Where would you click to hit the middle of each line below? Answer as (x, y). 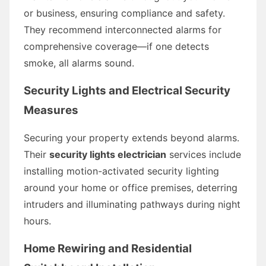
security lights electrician (108, 154)
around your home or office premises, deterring (131, 187)
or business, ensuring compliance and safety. (124, 13)
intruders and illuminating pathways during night (132, 204)
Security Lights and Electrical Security (127, 90)
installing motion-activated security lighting (121, 171)
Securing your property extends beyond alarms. (132, 137)
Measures (51, 110)
